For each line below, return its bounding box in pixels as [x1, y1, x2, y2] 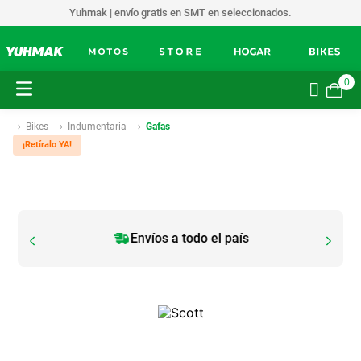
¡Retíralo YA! [23, 139, 72, 150]
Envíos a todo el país [130, 230, 249, 246]
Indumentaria [68, 121, 127, 132]
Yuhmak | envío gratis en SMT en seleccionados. [69, 6, 293, 19]
